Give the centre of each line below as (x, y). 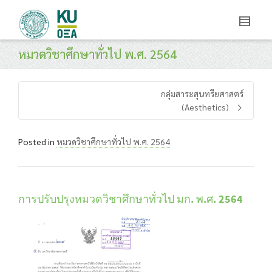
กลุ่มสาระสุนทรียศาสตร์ (202, 93)
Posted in (37, 141)
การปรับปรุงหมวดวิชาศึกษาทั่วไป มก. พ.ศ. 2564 (131, 199)
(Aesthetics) (205, 107)
